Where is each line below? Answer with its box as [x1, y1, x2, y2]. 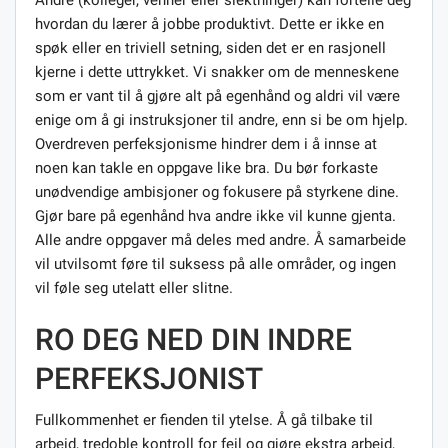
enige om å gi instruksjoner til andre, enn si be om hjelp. [35, 110, 408, 129]
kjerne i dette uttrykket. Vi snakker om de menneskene [35, 62, 399, 81]
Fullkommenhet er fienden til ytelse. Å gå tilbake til [35, 410, 373, 429]
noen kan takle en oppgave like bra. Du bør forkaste [35, 158, 378, 177]
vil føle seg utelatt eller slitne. [35, 278, 233, 297]
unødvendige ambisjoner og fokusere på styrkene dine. [35, 182, 399, 201]
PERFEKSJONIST [35, 360, 263, 396]
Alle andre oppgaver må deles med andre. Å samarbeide [35, 230, 406, 249]
